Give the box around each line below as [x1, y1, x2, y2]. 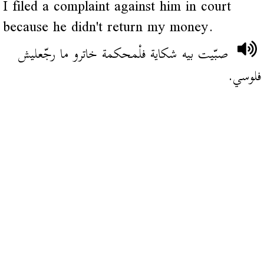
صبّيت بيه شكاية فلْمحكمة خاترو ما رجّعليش [18, 38, 229, 70]
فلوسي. [227, 61, 262, 93]
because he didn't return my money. [2, 12, 213, 44]
